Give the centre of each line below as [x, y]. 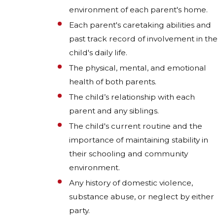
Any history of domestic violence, [131, 183]
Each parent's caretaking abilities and [140, 25]
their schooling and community [129, 154]
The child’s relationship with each [132, 97]
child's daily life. [98, 52]
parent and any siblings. [114, 110]
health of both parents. [113, 81]
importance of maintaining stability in [139, 140]
